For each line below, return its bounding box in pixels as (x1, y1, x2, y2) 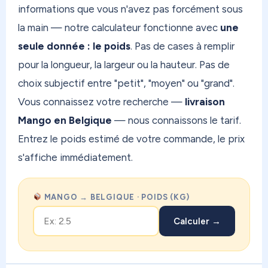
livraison (185, 96, 225, 108)
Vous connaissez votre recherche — (18, 96, 185, 108)
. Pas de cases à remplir (130, 40, 234, 53)
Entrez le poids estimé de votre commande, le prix (18, 133, 245, 145)
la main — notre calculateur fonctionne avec (18, 22, 220, 34)
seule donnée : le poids (18, 40, 130, 53)
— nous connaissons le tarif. (112, 114, 241, 127)
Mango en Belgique (18, 114, 112, 127)
